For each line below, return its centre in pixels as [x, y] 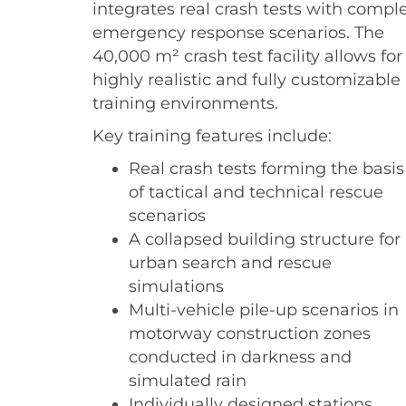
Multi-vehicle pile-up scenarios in [264, 309]
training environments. [185, 102]
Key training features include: [212, 135]
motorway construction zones [250, 333]
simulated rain [188, 380]
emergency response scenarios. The [238, 32]
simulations [176, 285]
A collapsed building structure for [265, 238]
